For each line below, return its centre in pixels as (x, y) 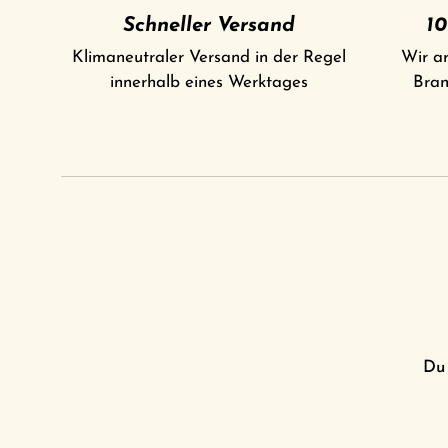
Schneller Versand (208, 26)
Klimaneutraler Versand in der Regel (208, 58)
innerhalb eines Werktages (208, 83)
